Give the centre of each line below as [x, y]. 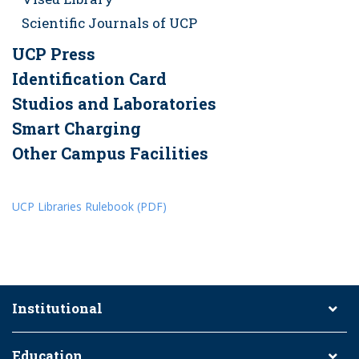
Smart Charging [77, 128]
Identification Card [89, 79]
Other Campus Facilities [110, 153]
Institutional [57, 308]
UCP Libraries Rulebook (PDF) [89, 206]
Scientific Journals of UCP [109, 23]
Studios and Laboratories [114, 103]
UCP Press [54, 54]
